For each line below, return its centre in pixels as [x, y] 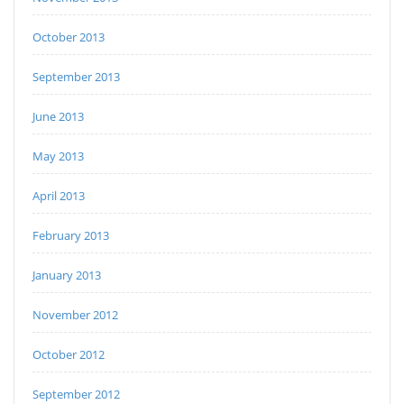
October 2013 [69, 37]
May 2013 [58, 156]
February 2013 [71, 236]
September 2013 [76, 77]
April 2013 [59, 196]
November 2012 [75, 315]
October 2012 [69, 355]
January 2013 [67, 275]
